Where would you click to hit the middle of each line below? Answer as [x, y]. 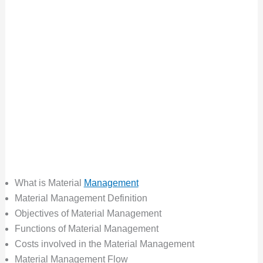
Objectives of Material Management [88, 213]
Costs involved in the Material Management [104, 244]
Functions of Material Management [86, 228]
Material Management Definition [81, 198]
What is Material [49, 183]
